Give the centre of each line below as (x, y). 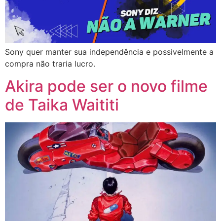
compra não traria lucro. (50, 64)
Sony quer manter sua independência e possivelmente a (109, 52)
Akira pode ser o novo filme (106, 86)
